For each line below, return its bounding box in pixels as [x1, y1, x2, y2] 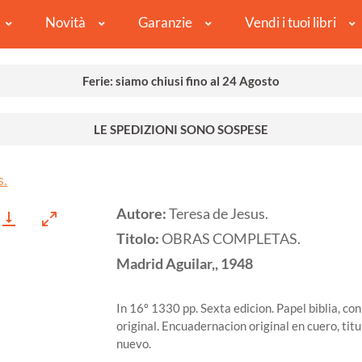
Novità [44, 14, 86, 32]
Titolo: [116, 230, 162, 248]
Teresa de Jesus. [169, 205, 268, 223]
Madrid [116, 255, 163, 273]
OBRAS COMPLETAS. [162, 230, 301, 248]
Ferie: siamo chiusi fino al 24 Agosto [82, 74, 280, 89]
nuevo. [116, 336, 151, 351]
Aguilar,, [166, 255, 218, 273]
